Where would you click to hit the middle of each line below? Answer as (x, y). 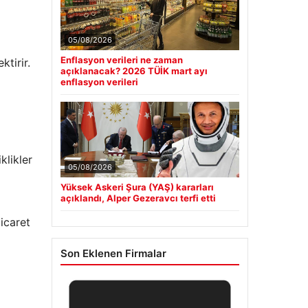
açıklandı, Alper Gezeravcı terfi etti (138, 198)
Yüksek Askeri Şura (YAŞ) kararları (137, 187)
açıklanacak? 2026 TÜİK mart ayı (134, 71)
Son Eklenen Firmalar (113, 254)
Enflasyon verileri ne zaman (121, 60)
